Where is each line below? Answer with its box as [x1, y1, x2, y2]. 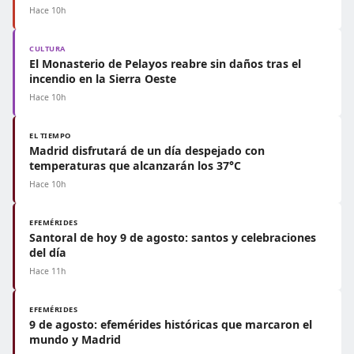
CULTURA [29, 43, 66, 54]
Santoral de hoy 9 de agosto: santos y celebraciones [29, 230, 316, 245]
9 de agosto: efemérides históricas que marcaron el [29, 317, 312, 332]
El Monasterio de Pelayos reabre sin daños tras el [29, 56, 301, 71]
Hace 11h [29, 265, 66, 277]
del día [29, 245, 66, 260]
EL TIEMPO [29, 130, 72, 141]
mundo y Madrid [29, 332, 121, 347]
